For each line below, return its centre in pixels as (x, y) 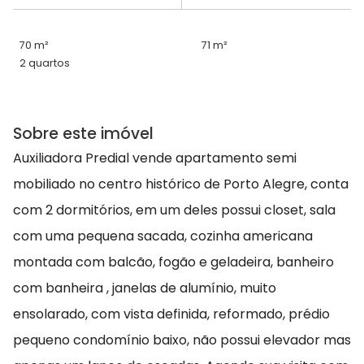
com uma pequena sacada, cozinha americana (163, 236)
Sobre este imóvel (83, 134)
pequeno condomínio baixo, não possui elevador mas (182, 340)
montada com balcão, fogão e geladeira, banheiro (173, 262)
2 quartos (45, 63)
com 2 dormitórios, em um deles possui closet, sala (174, 210)
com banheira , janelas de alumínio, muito (145, 288)
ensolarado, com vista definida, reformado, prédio (171, 314)
